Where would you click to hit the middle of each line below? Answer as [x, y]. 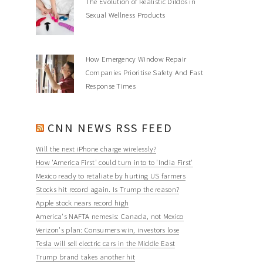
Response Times [111, 85]
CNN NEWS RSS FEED [110, 128]
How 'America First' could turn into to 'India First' [114, 162]
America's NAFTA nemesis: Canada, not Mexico [110, 216]
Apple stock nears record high [82, 203]
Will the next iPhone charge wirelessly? [96, 149]
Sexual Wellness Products [125, 15]
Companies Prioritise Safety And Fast [144, 72]
